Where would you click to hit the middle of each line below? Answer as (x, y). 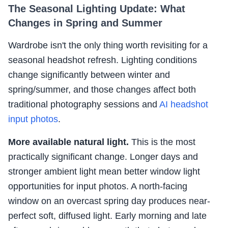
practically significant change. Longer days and (103, 157)
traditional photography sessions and (84, 105)
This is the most (162, 142)
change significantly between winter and (89, 75)
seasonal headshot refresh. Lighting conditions (103, 60)
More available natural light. (68, 142)
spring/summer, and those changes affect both (102, 90)
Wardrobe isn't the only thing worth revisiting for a (108, 46)
